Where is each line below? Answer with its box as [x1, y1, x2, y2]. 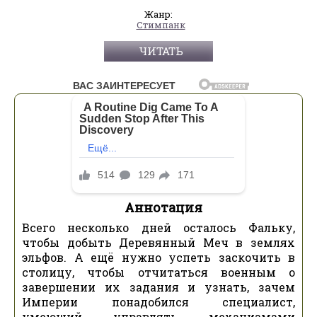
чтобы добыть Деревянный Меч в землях [22, 235, 295, 250]
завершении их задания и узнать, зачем [22, 279, 295, 295]
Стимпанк [136, 18, 185, 31]
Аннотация [125, 199, 202, 217]
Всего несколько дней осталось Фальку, [22, 220, 295, 236]
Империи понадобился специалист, [22, 294, 295, 310]
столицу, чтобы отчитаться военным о [22, 265, 295, 280]
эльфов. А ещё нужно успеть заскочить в [22, 250, 295, 265]
